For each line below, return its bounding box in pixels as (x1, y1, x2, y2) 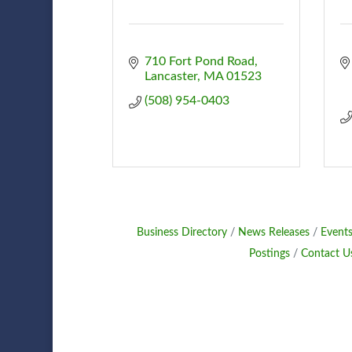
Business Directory (136, 226, 227, 238)
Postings (248, 247, 290, 259)
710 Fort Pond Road (144, 54, 255, 68)
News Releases (237, 226, 310, 238)
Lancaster (144, 69, 197, 82)
